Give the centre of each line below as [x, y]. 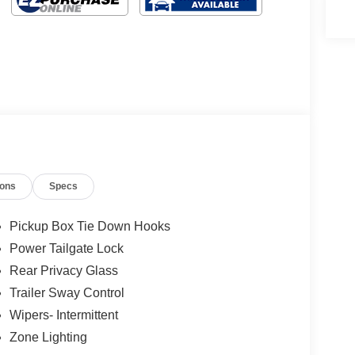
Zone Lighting [48, 337]
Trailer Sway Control [67, 292]
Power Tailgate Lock [66, 248]
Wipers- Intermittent [63, 315]
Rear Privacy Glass [63, 270]
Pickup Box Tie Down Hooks [90, 226]
